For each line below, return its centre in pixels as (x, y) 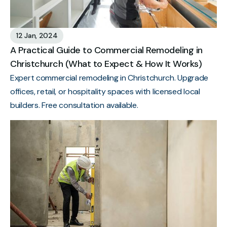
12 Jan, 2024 (37, 36)
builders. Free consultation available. (74, 105)
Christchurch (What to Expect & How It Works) (106, 64)
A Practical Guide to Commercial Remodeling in (106, 50)
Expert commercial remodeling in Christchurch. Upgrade (109, 78)
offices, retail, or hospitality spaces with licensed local (105, 92)
